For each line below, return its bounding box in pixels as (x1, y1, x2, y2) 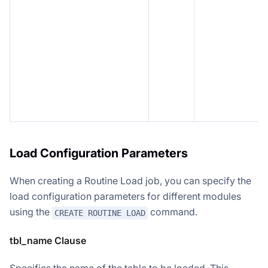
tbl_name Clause (10, 234, 86, 247)
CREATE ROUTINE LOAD (54, 208, 145, 218)
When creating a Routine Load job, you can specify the (10, 175, 251, 187)
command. (148, 206, 197, 218)
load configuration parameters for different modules (10, 190, 241, 203)
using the (10, 206, 52, 218)
